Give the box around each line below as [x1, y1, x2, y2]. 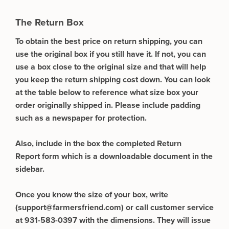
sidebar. [15, 164, 47, 174]
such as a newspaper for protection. [15, 113, 147, 123]
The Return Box [15, 17, 84, 28]
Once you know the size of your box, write [15, 190, 168, 200]
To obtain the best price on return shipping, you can [15, 36, 202, 47]
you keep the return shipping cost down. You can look [15, 75, 211, 85]
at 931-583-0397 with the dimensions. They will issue [15, 215, 211, 225]
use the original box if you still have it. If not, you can [15, 49, 206, 59]
